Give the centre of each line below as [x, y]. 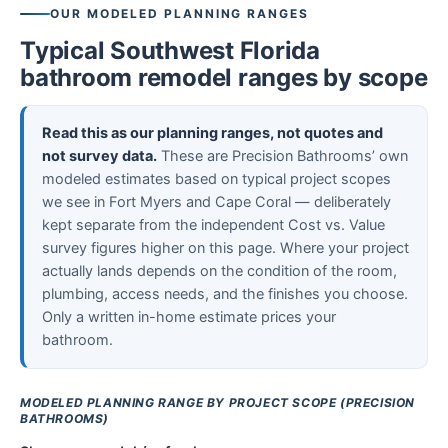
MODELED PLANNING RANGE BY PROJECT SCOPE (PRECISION [218, 402]
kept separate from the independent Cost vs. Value [213, 225]
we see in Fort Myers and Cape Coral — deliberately [216, 202]
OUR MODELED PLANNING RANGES [179, 13]
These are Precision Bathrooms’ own [282, 156]
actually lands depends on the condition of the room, [219, 271]
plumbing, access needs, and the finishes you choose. [225, 294]
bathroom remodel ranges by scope [224, 77]
